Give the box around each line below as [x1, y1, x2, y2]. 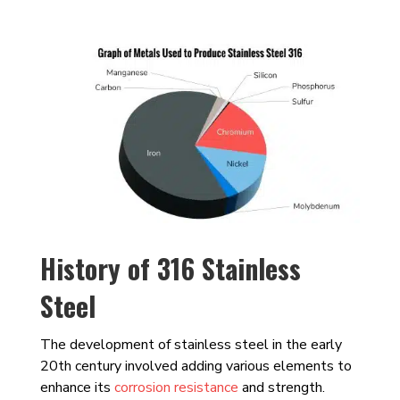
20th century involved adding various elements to [39, 356, 352, 377]
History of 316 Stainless [39, 248, 301, 289]
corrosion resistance [113, 378, 238, 398]
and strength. [237, 378, 325, 398]
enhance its [39, 378, 114, 398]
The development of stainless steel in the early [39, 335, 342, 355]
